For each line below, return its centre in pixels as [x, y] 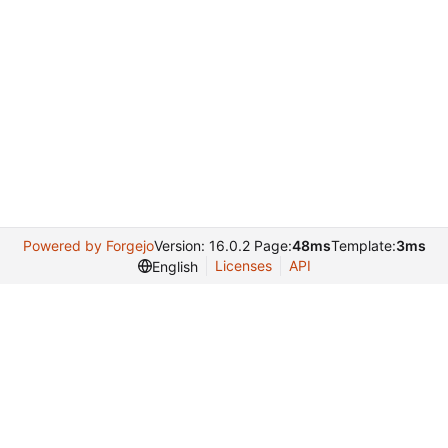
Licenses [243, 265]
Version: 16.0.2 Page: [222, 245]
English [174, 266]
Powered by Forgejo [88, 245]
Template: [363, 245]
